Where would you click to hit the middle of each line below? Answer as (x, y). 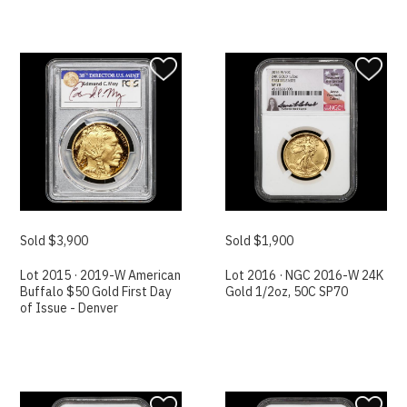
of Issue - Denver (69, 308)
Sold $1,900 (260, 241)
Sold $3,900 (55, 241)
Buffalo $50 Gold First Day (96, 292)
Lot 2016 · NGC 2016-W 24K (305, 276)
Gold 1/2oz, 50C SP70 (287, 292)
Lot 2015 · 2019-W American (101, 276)
